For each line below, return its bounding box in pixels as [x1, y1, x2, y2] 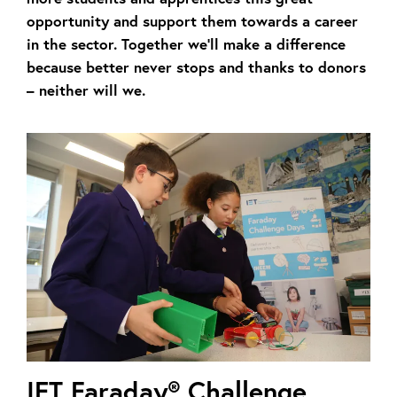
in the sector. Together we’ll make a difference [27, 33, 346, 54]
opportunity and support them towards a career [27, 10, 358, 31]
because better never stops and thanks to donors [27, 56, 366, 77]
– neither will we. [27, 79, 150, 100]
